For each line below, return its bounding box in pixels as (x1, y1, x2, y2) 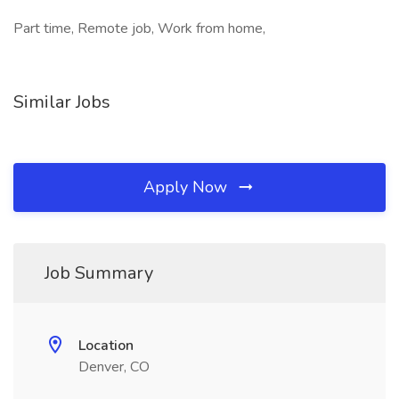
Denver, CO (78, 357, 150, 377)
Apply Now (143, 176, 232, 198)
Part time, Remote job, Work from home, (13, 19, 265, 38)
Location (78, 336, 134, 355)
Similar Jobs (13, 90, 110, 114)
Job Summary (45, 261, 153, 285)
